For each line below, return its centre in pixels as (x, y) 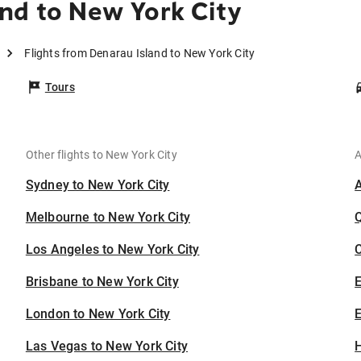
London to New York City (98, 314)
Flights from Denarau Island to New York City (140, 54)
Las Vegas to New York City (107, 346)
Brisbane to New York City (102, 282)
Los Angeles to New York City (112, 250)
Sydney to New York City (98, 185)
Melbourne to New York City (108, 218)
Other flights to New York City (101, 155)
